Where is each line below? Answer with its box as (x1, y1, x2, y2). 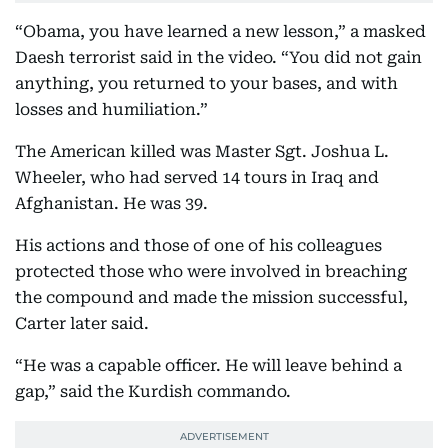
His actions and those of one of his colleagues (15, 236, 382, 255)
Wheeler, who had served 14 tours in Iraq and (15, 168, 379, 187)
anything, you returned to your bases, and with (15, 74, 398, 93)
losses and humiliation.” (15, 100, 208, 119)
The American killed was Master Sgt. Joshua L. (15, 142, 389, 161)
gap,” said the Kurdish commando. (15, 382, 291, 401)
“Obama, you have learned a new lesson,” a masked (15, 22, 426, 41)
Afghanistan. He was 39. (15, 194, 208, 213)
